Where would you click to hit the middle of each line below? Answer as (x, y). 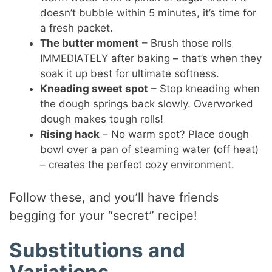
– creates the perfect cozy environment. (138, 165)
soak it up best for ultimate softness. (130, 74)
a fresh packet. (77, 28)
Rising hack (70, 134)
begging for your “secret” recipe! (104, 215)
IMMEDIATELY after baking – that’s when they (151, 59)
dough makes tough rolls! (102, 119)
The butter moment (90, 43)
